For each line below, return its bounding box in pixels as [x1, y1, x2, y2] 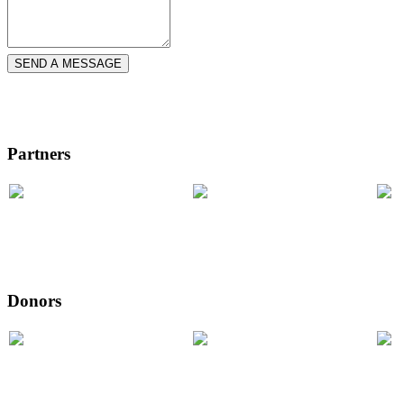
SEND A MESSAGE [14, 57, 122, 71]
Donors [7, 291, 61, 311]
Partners [7, 143, 70, 163]
